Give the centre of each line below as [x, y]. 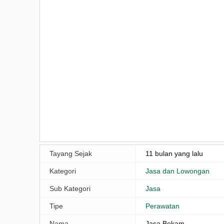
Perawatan [163, 206]
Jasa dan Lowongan [178, 171]
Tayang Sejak [71, 153]
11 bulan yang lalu [174, 153]
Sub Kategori [70, 188]
